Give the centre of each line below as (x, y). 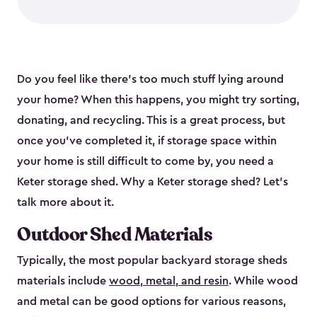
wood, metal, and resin (169, 281)
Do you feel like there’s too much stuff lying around (150, 80)
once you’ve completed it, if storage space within (147, 141)
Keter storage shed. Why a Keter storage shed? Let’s (152, 182)
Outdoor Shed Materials (115, 235)
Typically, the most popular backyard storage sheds (152, 261)
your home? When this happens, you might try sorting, (158, 100)
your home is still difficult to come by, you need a (145, 162)
